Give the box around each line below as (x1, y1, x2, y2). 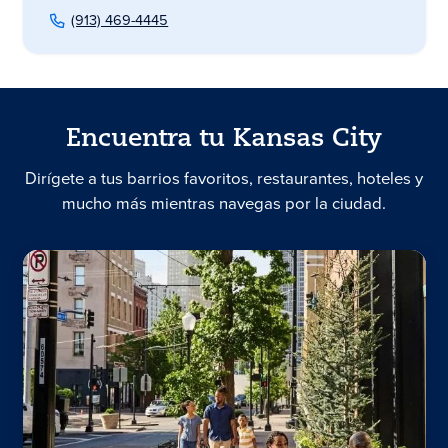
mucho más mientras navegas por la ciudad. (62, 191, 386, 217)
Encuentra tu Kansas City (66, 127, 382, 153)
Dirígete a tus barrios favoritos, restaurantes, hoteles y (25, 166, 423, 192)
